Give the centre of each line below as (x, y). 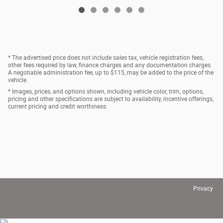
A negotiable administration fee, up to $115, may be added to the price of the (111, 73)
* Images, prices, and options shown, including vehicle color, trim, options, (106, 92)
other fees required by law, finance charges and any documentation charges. (110, 65)
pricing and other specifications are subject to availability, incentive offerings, (111, 99)
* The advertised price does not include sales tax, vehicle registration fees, (106, 58)
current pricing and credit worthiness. (58, 107)
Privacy (203, 189)
